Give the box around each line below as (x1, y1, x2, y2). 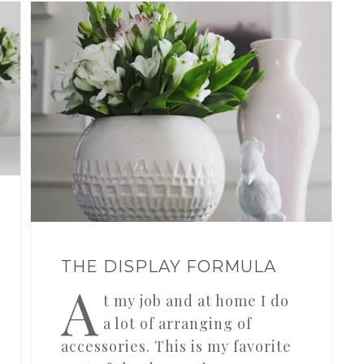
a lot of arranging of (103, 313, 253, 333)
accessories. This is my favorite (61, 336, 292, 356)
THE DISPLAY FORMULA (61, 256, 277, 276)
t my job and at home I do (103, 290, 290, 310)
